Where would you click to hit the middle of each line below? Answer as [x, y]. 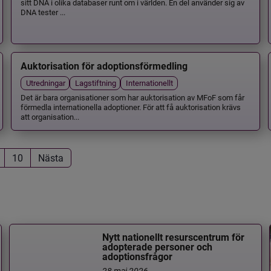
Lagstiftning [95, 83]
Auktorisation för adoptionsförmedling [104, 66]
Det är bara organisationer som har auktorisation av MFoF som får [132, 97]
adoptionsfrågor [138, 257]
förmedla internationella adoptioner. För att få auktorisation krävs [130, 106]
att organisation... [50, 116]
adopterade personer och [158, 247]
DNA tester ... [43, 11]
